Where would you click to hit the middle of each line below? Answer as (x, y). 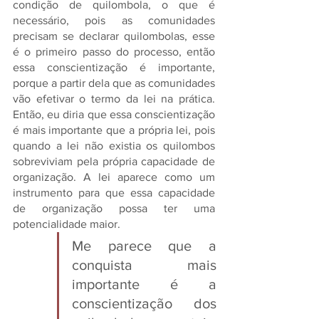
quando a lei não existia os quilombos (114, 146)
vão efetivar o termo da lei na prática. (114, 99)
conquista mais (144, 265)
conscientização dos (144, 303)
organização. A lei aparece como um (114, 177)
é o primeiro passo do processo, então (114, 52)
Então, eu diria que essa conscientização (114, 114)
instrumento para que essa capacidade (114, 193)
